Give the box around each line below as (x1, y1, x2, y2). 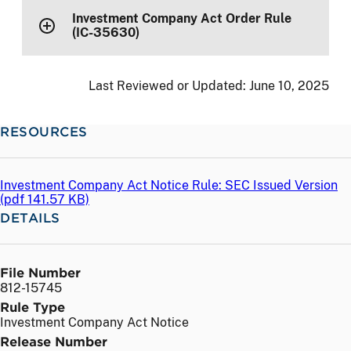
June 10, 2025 (249, 78, 329, 93)
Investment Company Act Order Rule (72, 11, 291, 27)
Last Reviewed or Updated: (89, 78, 249, 93)
